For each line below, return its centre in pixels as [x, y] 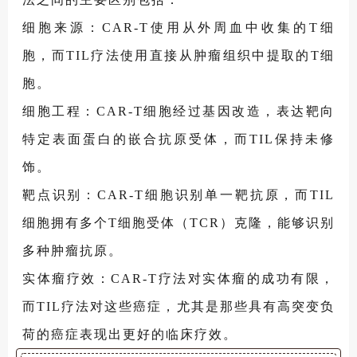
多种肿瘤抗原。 [73, 250]
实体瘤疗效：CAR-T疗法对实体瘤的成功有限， [178, 278]
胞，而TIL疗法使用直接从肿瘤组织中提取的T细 [178, 55]
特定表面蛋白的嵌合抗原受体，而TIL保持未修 [178, 139]
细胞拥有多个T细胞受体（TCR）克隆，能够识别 [178, 222]
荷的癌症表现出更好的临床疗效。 [130, 334]
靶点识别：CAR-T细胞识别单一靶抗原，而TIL [178, 194]
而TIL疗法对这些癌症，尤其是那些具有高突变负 [178, 306]
